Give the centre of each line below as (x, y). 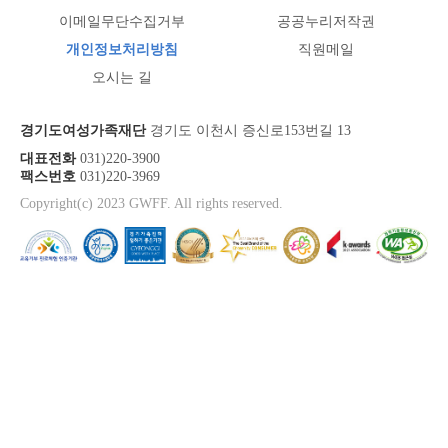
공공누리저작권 (326, 21)
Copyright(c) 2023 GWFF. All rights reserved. (151, 203)
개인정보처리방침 (122, 49)
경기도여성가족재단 (83, 130)
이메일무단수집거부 (122, 21)
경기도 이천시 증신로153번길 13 (248, 130)
